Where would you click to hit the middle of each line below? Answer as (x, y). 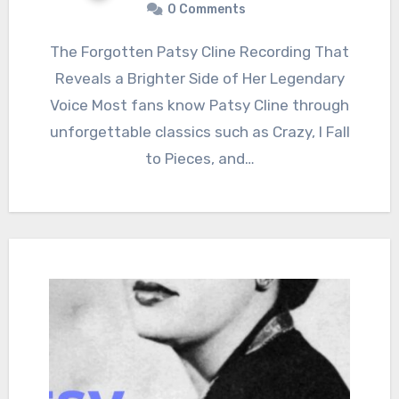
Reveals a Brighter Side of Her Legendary (199, 79)
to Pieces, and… (199, 159)
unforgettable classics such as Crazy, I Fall (199, 132)
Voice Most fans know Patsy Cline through (199, 106)
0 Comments (207, 10)
